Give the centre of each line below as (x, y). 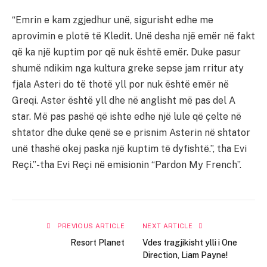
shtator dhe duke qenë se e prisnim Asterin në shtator (131, 133)
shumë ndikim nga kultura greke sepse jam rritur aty (128, 69)
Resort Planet (97, 243)
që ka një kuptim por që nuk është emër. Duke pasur (126, 52)
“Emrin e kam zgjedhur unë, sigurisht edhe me (113, 20)
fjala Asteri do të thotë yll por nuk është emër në (120, 85)
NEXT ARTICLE (169, 226)
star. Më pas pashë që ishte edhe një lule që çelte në (127, 117)
